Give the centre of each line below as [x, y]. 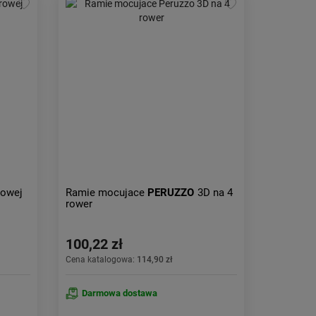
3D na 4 [215, 193]
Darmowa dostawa [120, 293]
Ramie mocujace [107, 193]
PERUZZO [171, 193]
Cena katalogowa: [102, 260]
